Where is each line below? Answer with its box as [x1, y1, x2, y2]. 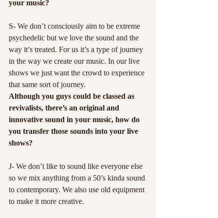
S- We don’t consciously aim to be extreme [9, 22, 142, 30]
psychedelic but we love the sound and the [9, 34, 141, 42]
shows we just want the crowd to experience [9, 69, 146, 77]
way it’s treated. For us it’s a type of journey [9, 45, 145, 54]
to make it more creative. [9, 197, 84, 205]
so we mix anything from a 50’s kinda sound [9, 174, 147, 182]
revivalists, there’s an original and [9, 104, 121, 112]
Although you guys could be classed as [9, 92, 136, 100]
